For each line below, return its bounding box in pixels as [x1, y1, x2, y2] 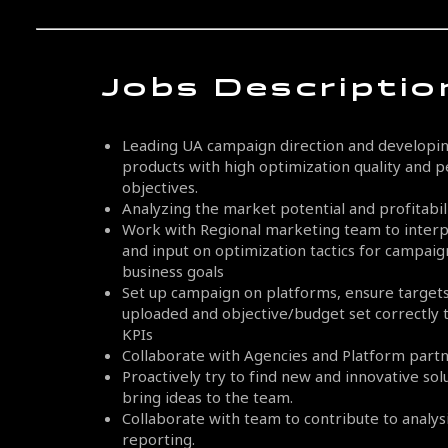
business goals [122, 261, 224, 284]
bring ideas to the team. [122, 387, 293, 410]
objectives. [122, 177, 198, 200]
